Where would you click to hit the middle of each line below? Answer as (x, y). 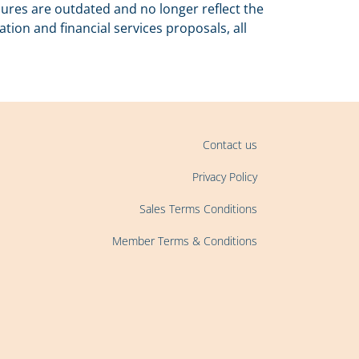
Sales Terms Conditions (198, 209)
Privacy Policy (225, 177)
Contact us (230, 145)
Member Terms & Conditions (185, 241)
